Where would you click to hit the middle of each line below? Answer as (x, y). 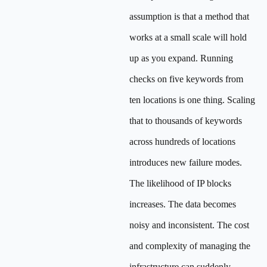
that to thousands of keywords (186, 121)
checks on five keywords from (186, 79)
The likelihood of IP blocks (180, 183)
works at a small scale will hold (188, 37)
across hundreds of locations (182, 142)
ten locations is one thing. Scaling (192, 100)
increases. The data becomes (183, 204)
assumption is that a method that (189, 16)
